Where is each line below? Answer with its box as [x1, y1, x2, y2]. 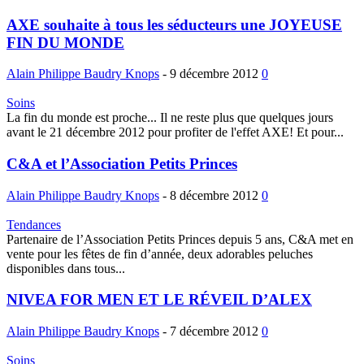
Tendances [6, 217, 61, 232]
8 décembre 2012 [170, 188, 258, 202]
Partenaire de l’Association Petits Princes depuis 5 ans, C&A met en [6, 232, 353, 246]
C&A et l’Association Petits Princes [6, 155, 237, 173]
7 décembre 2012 [170, 324, 258, 339]
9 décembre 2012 [170, 67, 258, 81]
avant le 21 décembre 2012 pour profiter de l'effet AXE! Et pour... [6, 125, 344, 140]
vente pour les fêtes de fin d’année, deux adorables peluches [6, 246, 313, 261]
